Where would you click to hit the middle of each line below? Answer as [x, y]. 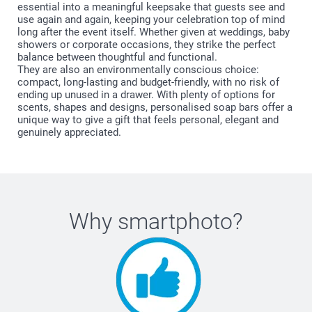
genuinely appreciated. [69, 132]
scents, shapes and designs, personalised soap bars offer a [155, 107]
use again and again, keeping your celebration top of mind [151, 19]
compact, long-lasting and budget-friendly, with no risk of [148, 82]
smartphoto [175, 221]
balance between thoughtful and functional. [117, 57]
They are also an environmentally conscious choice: [138, 69]
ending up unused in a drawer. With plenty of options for [146, 94]
